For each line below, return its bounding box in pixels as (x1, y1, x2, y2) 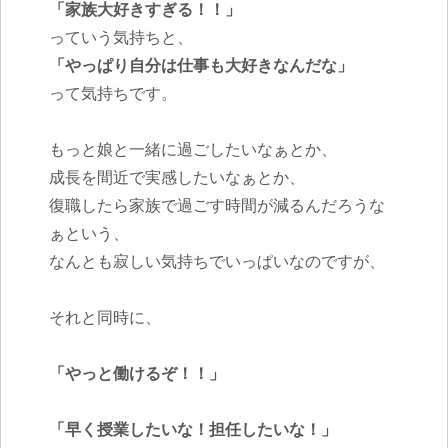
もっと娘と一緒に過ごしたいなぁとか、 (48, 138, 337, 159)
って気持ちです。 (48, 82, 177, 103)
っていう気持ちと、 (48, 26, 193, 47)
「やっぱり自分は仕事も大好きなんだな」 (48, 54, 353, 75)
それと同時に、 (48, 306, 161, 327)
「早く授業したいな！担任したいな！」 (48, 418, 337, 439)
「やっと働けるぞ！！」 (48, 362, 225, 383)
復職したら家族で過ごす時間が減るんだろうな (48, 194, 385, 215)
